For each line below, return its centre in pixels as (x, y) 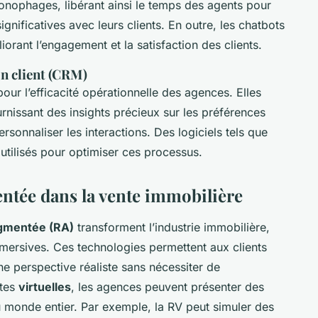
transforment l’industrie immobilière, (172, 227)
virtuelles (45, 286)
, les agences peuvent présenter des (168, 286)
